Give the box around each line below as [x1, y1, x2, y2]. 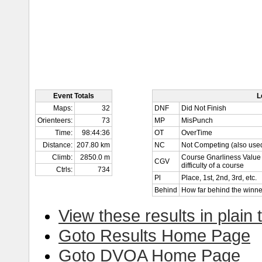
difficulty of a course [181, 161, 244, 170]
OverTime [181, 129, 212, 137]
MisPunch [181, 116, 213, 125]
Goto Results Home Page [58, 226, 250, 245]
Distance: [43, 141, 73, 149]
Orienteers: [37, 116, 73, 125]
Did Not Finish [181, 104, 226, 112]
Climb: [52, 153, 73, 161]
